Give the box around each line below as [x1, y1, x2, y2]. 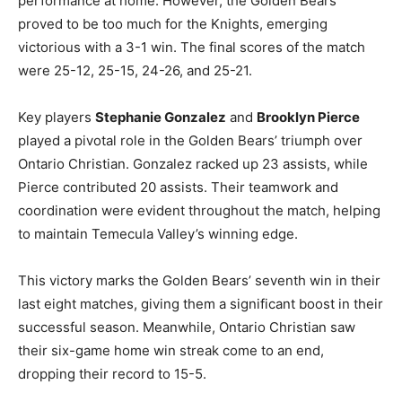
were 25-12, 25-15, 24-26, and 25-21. [18, 61, 252, 79]
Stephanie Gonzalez [95, 108, 226, 126]
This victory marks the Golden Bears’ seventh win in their [18, 271, 380, 289]
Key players [18, 108, 95, 126]
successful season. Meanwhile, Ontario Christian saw [18, 318, 355, 336]
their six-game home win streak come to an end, [18, 341, 324, 359]
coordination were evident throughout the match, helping [18, 201, 380, 219]
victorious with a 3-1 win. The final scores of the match [18, 38, 365, 56]
